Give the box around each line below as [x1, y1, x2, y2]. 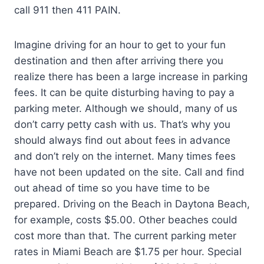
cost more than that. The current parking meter [14, 229, 236, 242]
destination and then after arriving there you [14, 54, 223, 67]
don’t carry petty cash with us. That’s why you [14, 118, 230, 130]
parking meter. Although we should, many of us [14, 102, 237, 114]
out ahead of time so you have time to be [14, 181, 210, 194]
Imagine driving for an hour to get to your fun [14, 38, 226, 51]
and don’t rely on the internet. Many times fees [14, 150, 236, 162]
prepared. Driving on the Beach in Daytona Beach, [14, 197, 250, 210]
